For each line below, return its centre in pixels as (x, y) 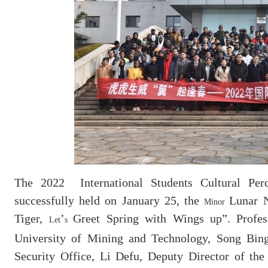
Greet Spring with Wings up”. (152, 218)
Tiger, (32, 218)
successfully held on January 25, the (109, 200)
